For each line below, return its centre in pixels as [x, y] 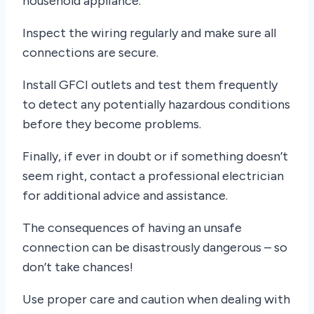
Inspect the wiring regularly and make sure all [149, 33]
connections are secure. [90, 53]
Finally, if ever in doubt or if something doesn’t [155, 157]
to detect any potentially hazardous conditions [156, 105]
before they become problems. [112, 124]
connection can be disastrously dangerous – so [155, 248]
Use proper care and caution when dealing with [156, 300]
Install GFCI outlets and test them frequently [150, 85]
